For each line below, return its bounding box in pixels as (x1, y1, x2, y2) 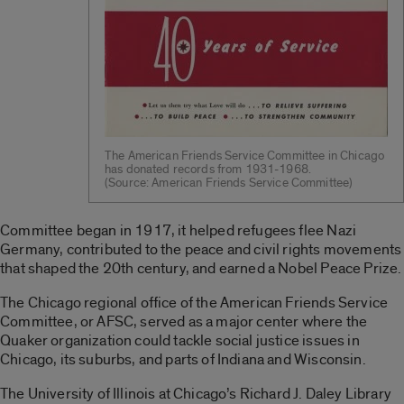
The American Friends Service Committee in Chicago (105, 147, 385, 164)
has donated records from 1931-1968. (105, 161, 312, 178)
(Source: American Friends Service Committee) (105, 174, 353, 191)
